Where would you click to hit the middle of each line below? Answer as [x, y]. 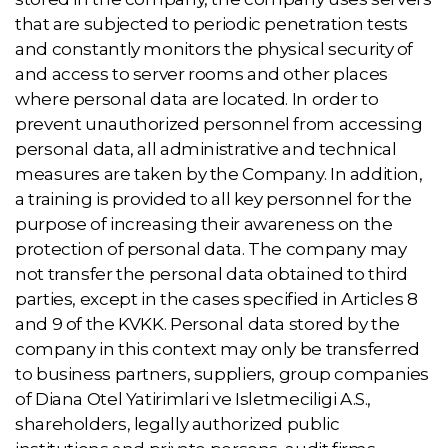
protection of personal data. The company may [211, 249]
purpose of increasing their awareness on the [204, 224]
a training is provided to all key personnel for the [213, 199]
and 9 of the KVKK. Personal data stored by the [207, 324]
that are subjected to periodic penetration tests [212, 24]
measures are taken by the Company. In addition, [219, 174]
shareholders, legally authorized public [177, 424]
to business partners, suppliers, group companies [222, 374]
